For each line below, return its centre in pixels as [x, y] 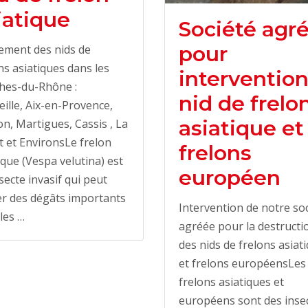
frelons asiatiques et [231, 282]
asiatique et [241, 128]
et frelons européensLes [242, 263]
